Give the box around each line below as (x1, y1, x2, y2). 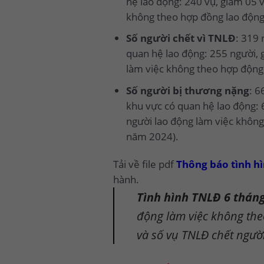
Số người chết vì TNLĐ (126, 31, 236, 45)
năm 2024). (126, 129, 179, 143)
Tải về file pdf (113, 157, 176, 171)
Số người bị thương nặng (126, 83, 249, 97)
